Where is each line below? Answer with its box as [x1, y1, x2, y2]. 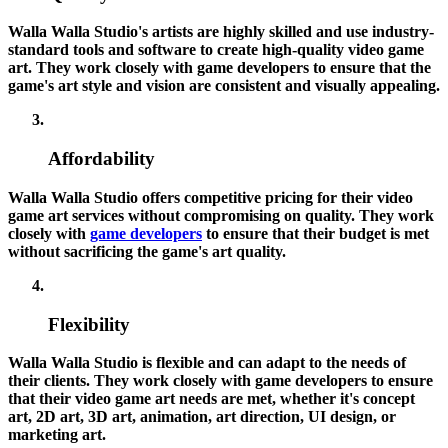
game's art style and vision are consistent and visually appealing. [8, 77, 440, 95]
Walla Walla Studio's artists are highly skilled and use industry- [8, 23, 434, 41]
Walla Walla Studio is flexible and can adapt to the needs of [8, 354, 406, 372]
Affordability [48, 148, 155, 170]
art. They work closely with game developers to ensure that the [8, 59, 431, 77]
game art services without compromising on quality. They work [8, 206, 434, 224]
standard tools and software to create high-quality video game [8, 41, 424, 59]
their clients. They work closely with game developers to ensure [8, 372, 433, 390]
